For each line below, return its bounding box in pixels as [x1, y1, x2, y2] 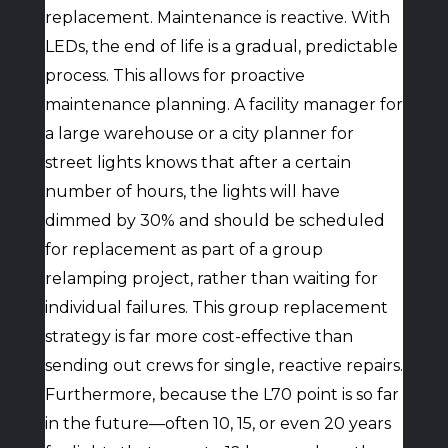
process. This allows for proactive [44, 66, 305, 85]
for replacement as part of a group [44, 240, 323, 259]
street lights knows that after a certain [44, 153, 351, 172]
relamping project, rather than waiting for [44, 269, 378, 288]
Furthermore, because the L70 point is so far [44, 385, 399, 404]
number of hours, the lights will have [44, 182, 340, 201]
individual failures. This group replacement [44, 298, 388, 317]
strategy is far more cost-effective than [44, 327, 353, 346]
